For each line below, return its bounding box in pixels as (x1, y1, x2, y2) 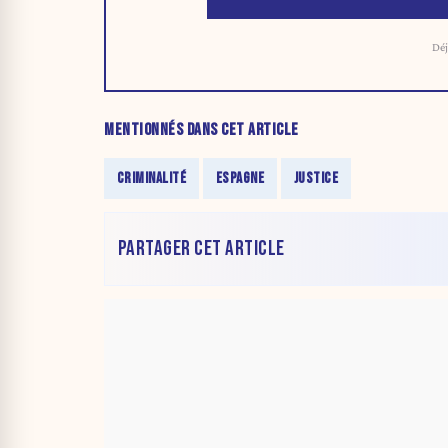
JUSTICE (293, 168, 339, 188)
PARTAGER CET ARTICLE (117, 236, 285, 262)
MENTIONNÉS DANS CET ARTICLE (104, 119, 299, 140)
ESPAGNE (215, 168, 265, 188)
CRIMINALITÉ (116, 168, 187, 188)
